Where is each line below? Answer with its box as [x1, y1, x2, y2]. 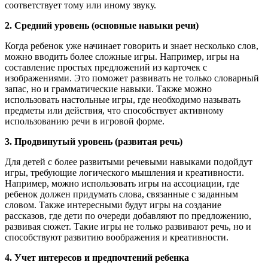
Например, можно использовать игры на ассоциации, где [5, 178, 239, 188]
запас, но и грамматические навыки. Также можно [5, 83, 212, 94]
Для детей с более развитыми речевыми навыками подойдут [5, 156, 252, 167]
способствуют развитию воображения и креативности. [5, 232, 229, 242]
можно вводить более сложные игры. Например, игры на [5, 51, 239, 62]
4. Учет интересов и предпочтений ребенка [5, 252, 189, 263]
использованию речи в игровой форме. [5, 115, 165, 126]
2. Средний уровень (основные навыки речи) [5, 20, 199, 31]
